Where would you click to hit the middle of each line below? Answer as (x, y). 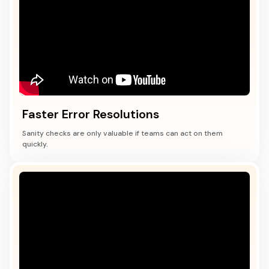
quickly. (35, 144)
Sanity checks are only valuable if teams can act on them (122, 133)
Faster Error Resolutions (91, 114)
